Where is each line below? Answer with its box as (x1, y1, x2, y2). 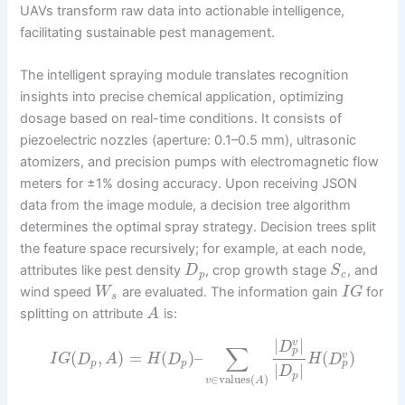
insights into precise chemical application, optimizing (20, 89, 344, 106)
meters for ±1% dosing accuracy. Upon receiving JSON (20, 175, 358, 193)
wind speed (20, 284, 96, 301)
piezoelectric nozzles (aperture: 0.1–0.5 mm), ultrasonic (20, 132, 357, 149)
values (218, 372, 250, 387)
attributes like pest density (20, 262, 185, 279)
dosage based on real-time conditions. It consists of (20, 110, 343, 127)
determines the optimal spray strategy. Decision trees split (20, 219, 377, 236)
